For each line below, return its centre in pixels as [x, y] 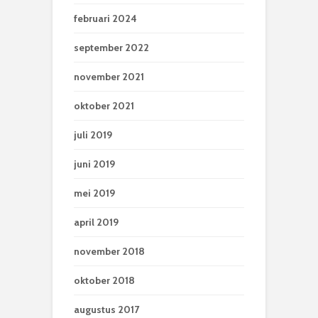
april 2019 [96, 222]
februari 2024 [105, 18]
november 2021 [109, 77]
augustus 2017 [106, 309]
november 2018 [109, 251]
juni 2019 [94, 164]
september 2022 [111, 48]
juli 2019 [93, 135]
